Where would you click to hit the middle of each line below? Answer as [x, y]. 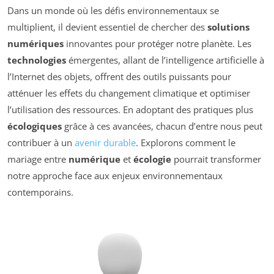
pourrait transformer [216, 159]
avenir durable [105, 143]
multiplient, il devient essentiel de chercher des [107, 27]
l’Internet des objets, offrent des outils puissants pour [119, 77]
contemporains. [40, 192]
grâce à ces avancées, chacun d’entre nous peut [162, 126]
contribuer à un [41, 143]
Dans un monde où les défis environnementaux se [113, 11]
